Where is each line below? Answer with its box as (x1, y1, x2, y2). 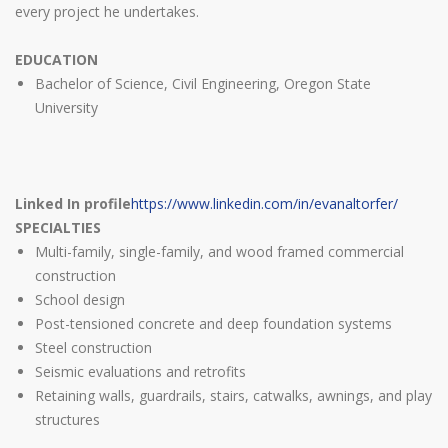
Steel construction (35, 338, 152, 358)
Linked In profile (15, 194, 131, 214)
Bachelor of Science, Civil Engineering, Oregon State (35, 74, 371, 94)
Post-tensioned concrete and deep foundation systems (35, 314, 392, 334)
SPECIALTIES (15, 218, 101, 238)
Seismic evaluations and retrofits (35, 362, 246, 382)
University (35, 98, 98, 118)
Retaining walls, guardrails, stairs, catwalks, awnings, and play (35, 386, 432, 406)
